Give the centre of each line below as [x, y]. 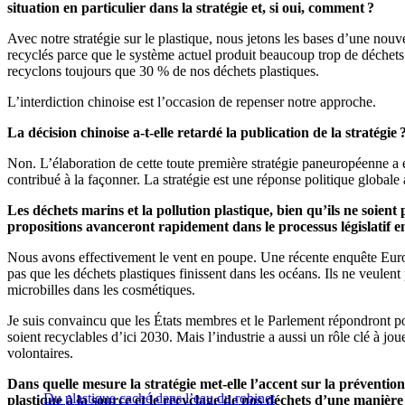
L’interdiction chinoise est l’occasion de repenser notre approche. [192, 102]
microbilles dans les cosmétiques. [101, 290]
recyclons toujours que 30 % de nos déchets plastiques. [163, 71]
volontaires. [40, 353]
